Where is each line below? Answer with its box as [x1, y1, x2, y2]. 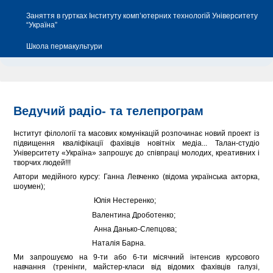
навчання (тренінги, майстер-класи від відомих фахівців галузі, [13, 263, 260, 272]
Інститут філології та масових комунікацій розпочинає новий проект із [13, 129, 260, 138]
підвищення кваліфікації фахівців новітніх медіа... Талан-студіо [13, 138, 260, 147]
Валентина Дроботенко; [13, 210, 176, 219]
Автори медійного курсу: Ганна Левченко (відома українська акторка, [13, 172, 260, 182]
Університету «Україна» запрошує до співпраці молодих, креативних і [13, 148, 260, 157]
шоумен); [13, 182, 46, 191]
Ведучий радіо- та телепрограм [13, 104, 204, 118]
